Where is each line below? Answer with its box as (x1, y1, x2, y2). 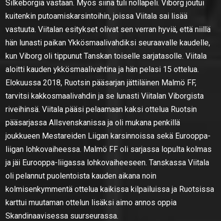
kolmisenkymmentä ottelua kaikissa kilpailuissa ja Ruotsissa (5, 184, 215, 194)
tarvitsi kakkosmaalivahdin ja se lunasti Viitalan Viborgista (5, 91, 204, 101)
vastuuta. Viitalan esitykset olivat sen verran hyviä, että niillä (5, 24, 211, 34)
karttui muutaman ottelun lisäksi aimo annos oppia (5, 197, 177, 207)
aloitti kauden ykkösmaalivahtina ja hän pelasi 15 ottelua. (5, 64, 199, 74)
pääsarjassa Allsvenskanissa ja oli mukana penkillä (5, 117, 181, 127)
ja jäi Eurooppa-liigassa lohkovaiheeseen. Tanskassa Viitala (5, 157, 210, 167)
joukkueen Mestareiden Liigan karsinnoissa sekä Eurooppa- (5, 131, 211, 141)
